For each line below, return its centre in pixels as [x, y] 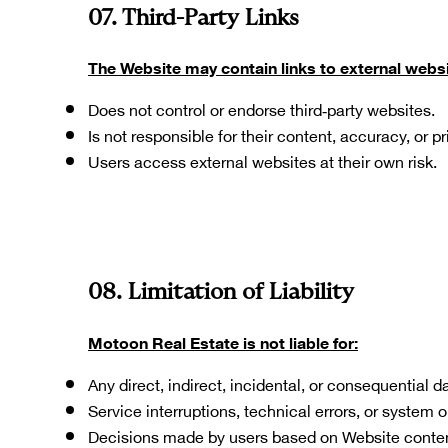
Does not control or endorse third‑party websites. [261, 109]
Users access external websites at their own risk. [262, 161]
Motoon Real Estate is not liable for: [223, 341]
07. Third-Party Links [193, 17]
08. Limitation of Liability [221, 292]
